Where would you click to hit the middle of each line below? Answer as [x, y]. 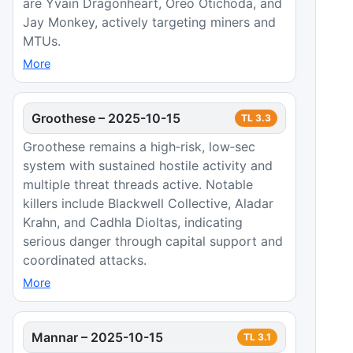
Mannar [55, 337]
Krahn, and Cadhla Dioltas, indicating [133, 222]
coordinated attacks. [85, 260]
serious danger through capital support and [153, 241]
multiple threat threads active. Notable [138, 184]
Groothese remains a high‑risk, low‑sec [139, 146]
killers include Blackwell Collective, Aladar [148, 203]
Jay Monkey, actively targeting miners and [149, 22]
